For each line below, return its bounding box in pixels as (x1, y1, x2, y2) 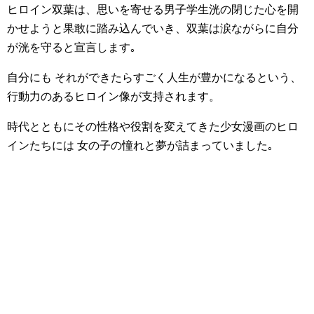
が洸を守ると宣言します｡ (7, 41, 136, 53)
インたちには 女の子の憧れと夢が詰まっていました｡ (7, 139, 273, 151)
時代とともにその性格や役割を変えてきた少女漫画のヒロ (7, 121, 299, 132)
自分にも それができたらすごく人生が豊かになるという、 (7, 71, 301, 83)
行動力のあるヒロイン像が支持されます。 (7, 90, 220, 102)
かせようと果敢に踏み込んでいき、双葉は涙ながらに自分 (7, 22, 299, 34)
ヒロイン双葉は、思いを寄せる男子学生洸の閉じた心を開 (7, 4, 299, 15)
